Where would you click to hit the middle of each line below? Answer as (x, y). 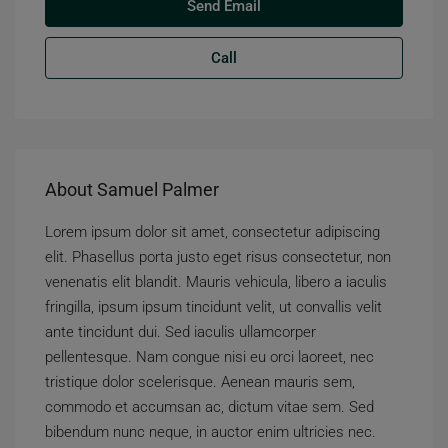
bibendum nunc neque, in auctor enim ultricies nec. (210, 432)
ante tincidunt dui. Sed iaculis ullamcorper (180, 332)
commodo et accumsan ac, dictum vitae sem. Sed (209, 407)
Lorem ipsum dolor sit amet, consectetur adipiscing (212, 232)
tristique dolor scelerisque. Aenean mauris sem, (200, 382)
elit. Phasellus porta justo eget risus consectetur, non (218, 257)
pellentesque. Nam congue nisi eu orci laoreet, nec (209, 357)
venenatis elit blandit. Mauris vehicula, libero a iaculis (216, 282)
